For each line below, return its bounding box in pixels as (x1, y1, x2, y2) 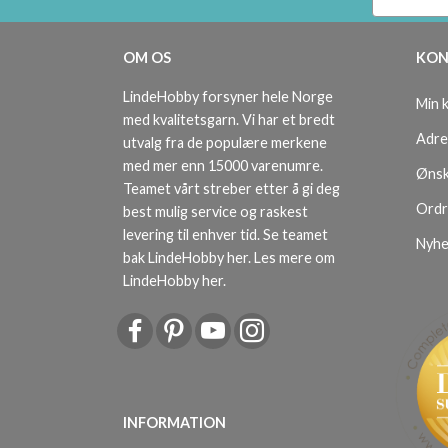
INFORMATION (123, 414, 226, 432)
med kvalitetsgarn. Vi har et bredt (123, 111, 335, 129)
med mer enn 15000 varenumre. (123, 157, 323, 175)
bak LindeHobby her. (123, 249, 254, 267)
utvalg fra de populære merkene (123, 134, 327, 152)
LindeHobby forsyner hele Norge (123, 88, 333, 106)
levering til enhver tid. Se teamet (123, 226, 328, 244)
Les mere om (254, 249, 335, 267)
